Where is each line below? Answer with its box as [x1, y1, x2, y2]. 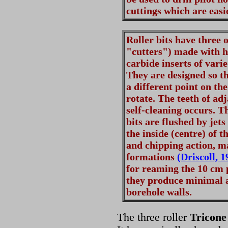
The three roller [117, 211, 190, 224]
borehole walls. [126, 186, 192, 198]
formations [126, 151, 177, 163]
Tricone [190, 211, 226, 224]
